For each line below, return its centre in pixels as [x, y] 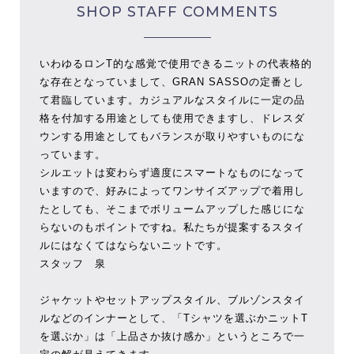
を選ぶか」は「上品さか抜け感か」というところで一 [172, 336]
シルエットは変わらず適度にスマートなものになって [172, 173]
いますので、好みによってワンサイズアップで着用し [172, 191]
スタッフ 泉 [72, 264]
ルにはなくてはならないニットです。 [133, 245]
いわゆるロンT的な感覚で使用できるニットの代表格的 [175, 64]
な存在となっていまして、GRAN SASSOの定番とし [171, 82]
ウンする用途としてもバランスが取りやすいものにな [172, 136]
